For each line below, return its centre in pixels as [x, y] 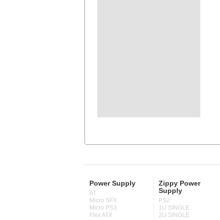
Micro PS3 [103, 208]
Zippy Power [179, 183]
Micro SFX [103, 200]
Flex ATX [101, 215]
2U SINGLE [174, 215]
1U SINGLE [174, 208]
